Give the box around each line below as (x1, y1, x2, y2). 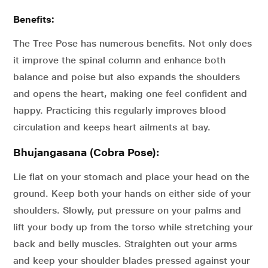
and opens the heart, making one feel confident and (13, 88, 247, 99)
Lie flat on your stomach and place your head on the (13, 171, 249, 182)
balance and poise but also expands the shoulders (13, 71, 240, 83)
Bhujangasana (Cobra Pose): (13, 146, 159, 159)
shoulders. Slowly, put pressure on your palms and (13, 205, 241, 216)
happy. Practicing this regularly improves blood (13, 105, 226, 116)
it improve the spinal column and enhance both (13, 54, 226, 66)
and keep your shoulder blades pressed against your (13, 255, 250, 266)
